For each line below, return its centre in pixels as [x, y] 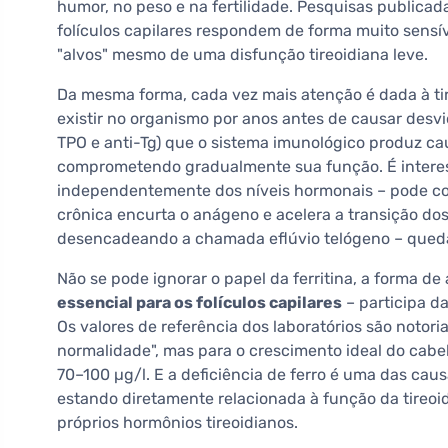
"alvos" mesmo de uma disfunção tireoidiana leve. [242, 55]
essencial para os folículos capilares [199, 303]
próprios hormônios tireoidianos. [177, 423]
